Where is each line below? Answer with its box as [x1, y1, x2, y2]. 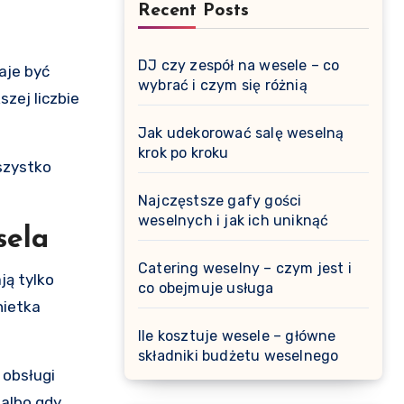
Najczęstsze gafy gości [138, 192, 302, 209]
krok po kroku [138, 144, 229, 161]
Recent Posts [138, 2, 249, 20]
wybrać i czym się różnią [138, 77, 308, 94]
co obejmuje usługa [138, 280, 274, 297]
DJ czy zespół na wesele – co [138, 57, 340, 74]
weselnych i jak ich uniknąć [138, 212, 329, 229]
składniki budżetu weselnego [138, 347, 339, 364]
